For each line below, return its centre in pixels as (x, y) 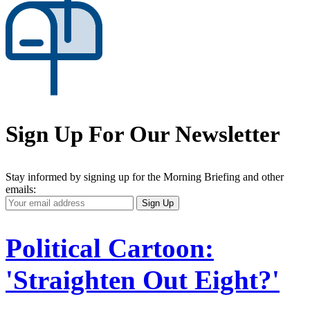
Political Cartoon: (110, 248)
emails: (21, 189)
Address (23, 226)
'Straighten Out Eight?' (143, 280)
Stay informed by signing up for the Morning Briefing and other (145, 176)
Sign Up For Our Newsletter (143, 134)
